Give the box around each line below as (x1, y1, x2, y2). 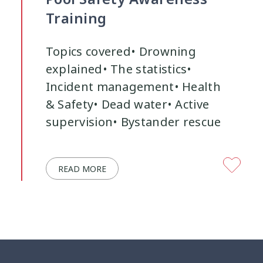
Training (45, 8, 107, 29)
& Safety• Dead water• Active (45, 96, 210, 113)
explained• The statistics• (45, 60, 192, 78)
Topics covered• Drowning (45, 43, 197, 60)
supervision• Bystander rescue (45, 113, 221, 131)
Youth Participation (30, 21, 123, 35)
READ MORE (58, 163, 106, 175)
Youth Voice (170, 21, 226, 35)
